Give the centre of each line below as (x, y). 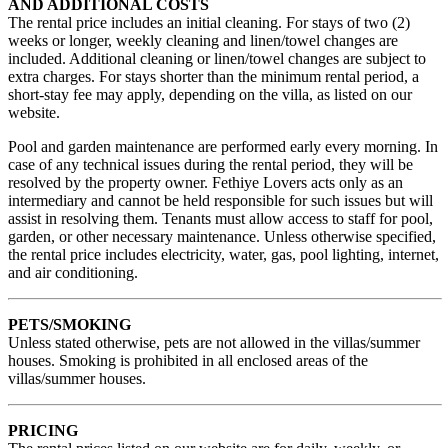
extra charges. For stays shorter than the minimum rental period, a (213, 77)
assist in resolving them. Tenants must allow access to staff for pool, (220, 219)
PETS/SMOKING (69, 325)
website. (34, 113)
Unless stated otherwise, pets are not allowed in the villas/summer (214, 343)
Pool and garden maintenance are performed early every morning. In (223, 147)
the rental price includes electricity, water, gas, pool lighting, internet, (223, 255)
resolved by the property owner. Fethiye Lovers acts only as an (205, 183)
